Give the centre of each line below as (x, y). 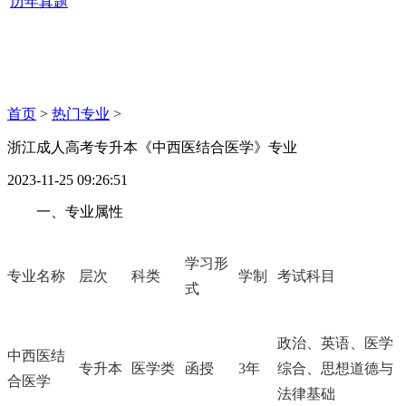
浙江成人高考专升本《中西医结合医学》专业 (152, 147)
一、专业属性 (80, 212)
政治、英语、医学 (335, 343)
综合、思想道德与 (335, 368)
